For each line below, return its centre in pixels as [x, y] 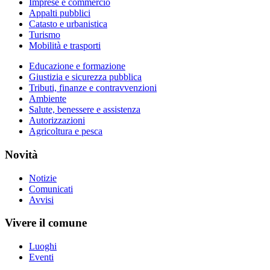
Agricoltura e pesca [66, 131]
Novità [21, 155]
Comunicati [51, 189]
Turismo [45, 35]
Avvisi [41, 199]
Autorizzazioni [57, 121]
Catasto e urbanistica [68, 24]
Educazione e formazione [77, 66]
